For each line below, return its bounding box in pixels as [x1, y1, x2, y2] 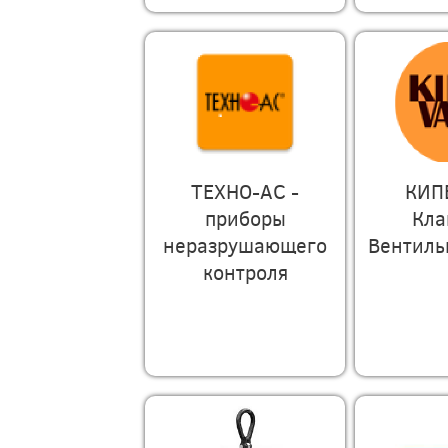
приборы [204, 204, 286, 231]
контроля [202, 258, 288, 285]
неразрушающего [163, 231, 327, 258]
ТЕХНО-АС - [191, 177, 299, 204]
